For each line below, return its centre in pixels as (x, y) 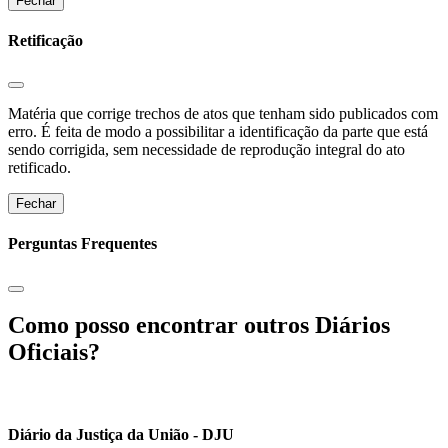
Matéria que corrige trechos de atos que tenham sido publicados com (223, 114)
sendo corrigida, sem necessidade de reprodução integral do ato (206, 150)
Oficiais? (54, 352)
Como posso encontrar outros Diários (199, 325)
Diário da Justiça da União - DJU (121, 434)
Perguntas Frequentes (82, 244)
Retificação (45, 40)
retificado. (39, 168)
